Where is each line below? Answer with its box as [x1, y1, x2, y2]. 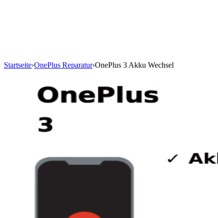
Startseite [4, 61, 32, 70]
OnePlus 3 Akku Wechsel [95, 61, 174, 70]
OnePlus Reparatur [34, 61, 92, 70]
